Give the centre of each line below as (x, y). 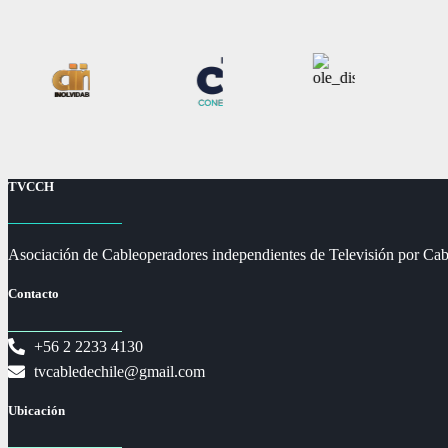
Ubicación (36, 410)
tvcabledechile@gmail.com (120, 371)
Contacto (33, 294)
